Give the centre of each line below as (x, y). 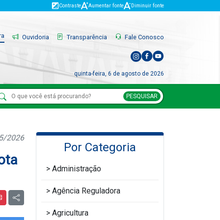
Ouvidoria (35, 37)
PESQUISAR (142, 96)
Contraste (70, 6)
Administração (77, 169)
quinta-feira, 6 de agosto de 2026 (119, 73)
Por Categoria (100, 147)
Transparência (86, 37)
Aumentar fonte (106, 6)
